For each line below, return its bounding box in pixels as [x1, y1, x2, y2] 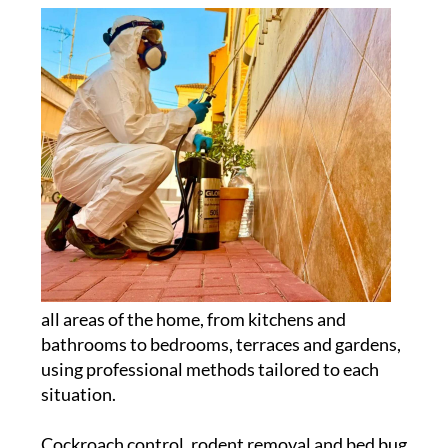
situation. [40, 382, 116, 405]
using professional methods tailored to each [40, 357, 379, 380]
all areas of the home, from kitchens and [40, 307, 346, 330]
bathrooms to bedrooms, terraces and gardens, [40, 332, 401, 355]
